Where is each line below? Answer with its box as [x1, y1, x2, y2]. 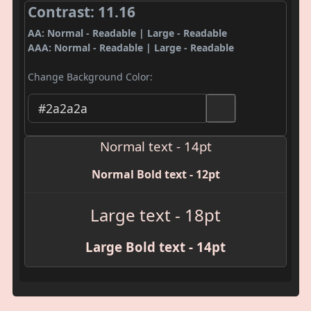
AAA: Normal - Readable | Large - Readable [27, 41, 234, 54]
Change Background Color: [27, 70, 153, 83]
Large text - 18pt [90, 203, 221, 226]
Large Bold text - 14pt [85, 237, 226, 255]
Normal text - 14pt [99, 137, 212, 155]
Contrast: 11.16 [27, 2, 135, 22]
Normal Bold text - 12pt [91, 166, 220, 182]
